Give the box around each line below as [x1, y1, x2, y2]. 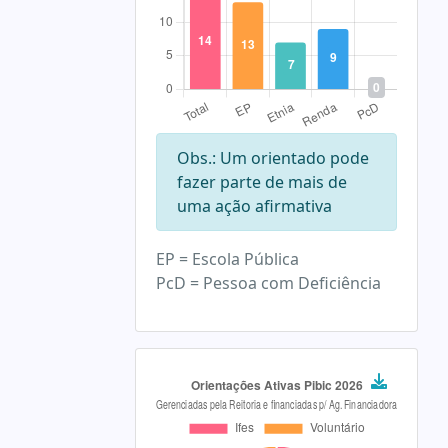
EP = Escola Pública [155, 248, 299, 270]
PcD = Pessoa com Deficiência [155, 272, 381, 294]
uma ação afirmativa [176, 195, 332, 217]
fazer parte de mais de [176, 171, 347, 193]
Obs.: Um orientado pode [176, 147, 369, 169]
